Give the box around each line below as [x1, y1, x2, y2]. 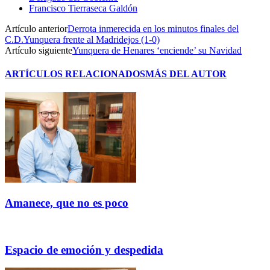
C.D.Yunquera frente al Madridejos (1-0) [5, 34, 160, 45]
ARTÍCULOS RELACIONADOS [5, 69, 145, 80]
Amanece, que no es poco [5, 196, 128, 210]
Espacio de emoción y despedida [5, 243, 163, 256]
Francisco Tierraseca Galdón [29, 2, 137, 13]
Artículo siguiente [5, 45, 72, 55]
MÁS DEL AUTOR [145, 69, 227, 80]
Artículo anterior [5, 23, 67, 34]
